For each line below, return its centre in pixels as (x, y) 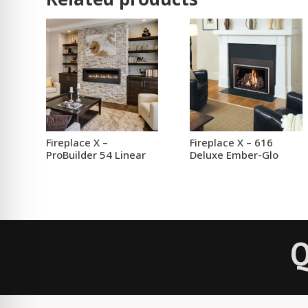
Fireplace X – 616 (232, 143)
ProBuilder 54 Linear (96, 155)
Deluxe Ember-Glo (234, 155)
